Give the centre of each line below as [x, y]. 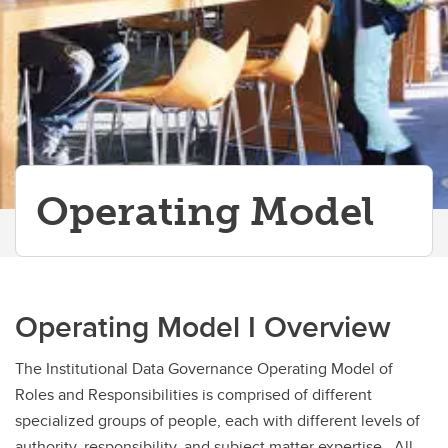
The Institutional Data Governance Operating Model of [204, 368]
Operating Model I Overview [203, 326]
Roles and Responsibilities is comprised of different [193, 394]
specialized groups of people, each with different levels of [217, 420]
